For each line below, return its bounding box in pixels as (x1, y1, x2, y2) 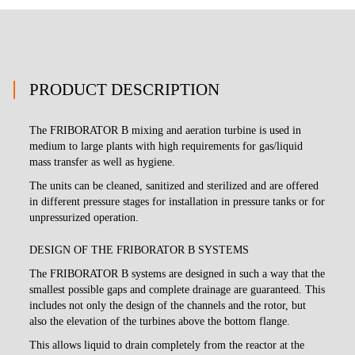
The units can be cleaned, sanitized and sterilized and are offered (29, 179, 319, 192)
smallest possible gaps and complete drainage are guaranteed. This (29, 283, 326, 296)
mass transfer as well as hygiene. (29, 155, 176, 168)
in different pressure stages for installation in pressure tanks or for (29, 195, 326, 208)
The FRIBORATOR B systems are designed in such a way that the (29, 267, 326, 280)
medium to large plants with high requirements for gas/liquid (29, 139, 303, 152)
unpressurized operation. (29, 211, 139, 223)
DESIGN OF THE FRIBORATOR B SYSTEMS (29, 243, 250, 256)
